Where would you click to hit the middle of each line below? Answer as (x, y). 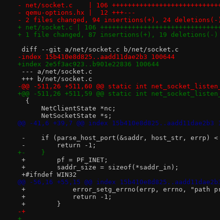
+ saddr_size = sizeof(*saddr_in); (98, 167)
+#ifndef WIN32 (47, 175)
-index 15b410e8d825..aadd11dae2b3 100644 (96, 57)
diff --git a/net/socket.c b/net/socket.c (98, 50)
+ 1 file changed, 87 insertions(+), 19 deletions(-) (118, 35)
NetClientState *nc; (67, 109)
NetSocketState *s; (65, 116)
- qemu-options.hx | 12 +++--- (76, 13)
